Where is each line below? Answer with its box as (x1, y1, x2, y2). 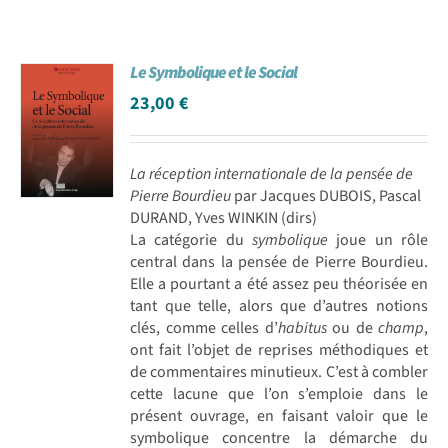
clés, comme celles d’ (130, 316, 278, 339)
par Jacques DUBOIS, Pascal (231, 184, 422, 207)
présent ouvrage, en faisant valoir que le (130, 404, 428, 427)
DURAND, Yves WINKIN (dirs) (130, 206, 318, 229)
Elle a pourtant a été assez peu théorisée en (130, 272, 428, 295)
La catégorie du (130, 228, 253, 251)
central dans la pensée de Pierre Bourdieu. (130, 250, 428, 273)
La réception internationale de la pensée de (130, 162, 414, 185)
